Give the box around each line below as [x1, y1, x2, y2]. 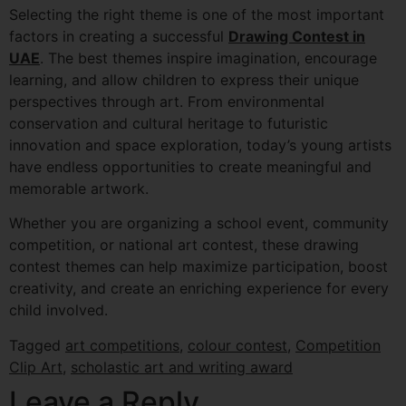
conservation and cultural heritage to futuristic [9, 114, 328, 133]
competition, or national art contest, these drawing [9, 236, 359, 255]
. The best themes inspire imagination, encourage [40, 49, 377, 68]
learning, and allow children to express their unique [9, 71, 359, 90]
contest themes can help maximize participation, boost [9, 257, 388, 276]
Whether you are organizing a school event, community [9, 214, 389, 233]
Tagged [9, 335, 65, 354]
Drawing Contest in [228, 27, 365, 46]
